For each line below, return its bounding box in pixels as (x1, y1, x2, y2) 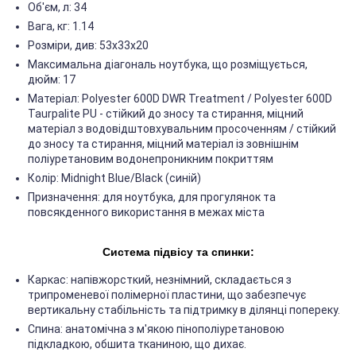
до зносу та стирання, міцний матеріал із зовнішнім (28, 137, 299, 151)
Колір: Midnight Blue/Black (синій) (28, 172, 201, 185)
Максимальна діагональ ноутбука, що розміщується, (28, 58, 308, 72)
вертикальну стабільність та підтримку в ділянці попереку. (28, 304, 340, 317)
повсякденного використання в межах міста (28, 206, 265, 219)
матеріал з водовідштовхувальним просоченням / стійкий (28, 122, 336, 136)
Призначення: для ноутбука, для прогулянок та (28, 191, 276, 204)
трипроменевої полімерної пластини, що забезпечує (28, 288, 306, 302)
